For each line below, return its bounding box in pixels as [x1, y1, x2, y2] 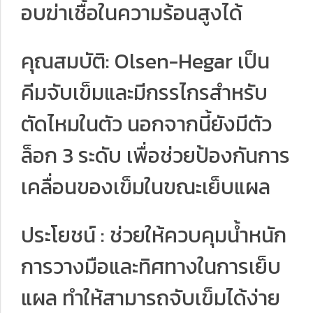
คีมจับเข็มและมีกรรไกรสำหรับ [21, 77, 268, 108]
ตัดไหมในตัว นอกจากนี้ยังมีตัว [21, 108, 272, 140]
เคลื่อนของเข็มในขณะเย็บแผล [21, 171, 270, 203]
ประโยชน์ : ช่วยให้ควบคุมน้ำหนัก [21, 219, 286, 251]
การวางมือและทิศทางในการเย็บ [21, 251, 281, 282]
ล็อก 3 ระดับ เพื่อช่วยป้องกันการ [21, 140, 290, 171]
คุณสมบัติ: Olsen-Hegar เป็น [21, 45, 270, 77]
